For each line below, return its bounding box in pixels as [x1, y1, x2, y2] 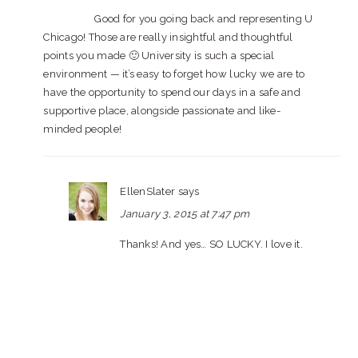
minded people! [43, 123, 122, 135]
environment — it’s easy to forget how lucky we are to [43, 68, 305, 80]
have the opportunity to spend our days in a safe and [43, 86, 300, 98]
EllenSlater [120, 185, 176, 197]
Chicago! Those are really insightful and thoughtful [43, 31, 293, 43]
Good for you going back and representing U [94, 13, 313, 25]
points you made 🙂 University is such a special [43, 50, 275, 62]
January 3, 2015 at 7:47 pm [120, 208, 250, 220]
